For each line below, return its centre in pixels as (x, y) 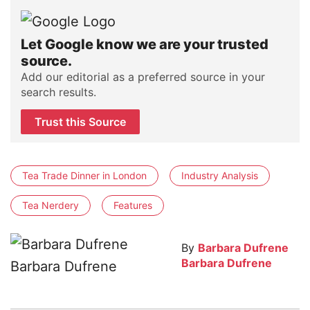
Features (133, 205)
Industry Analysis (220, 175)
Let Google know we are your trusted (145, 44)
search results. (58, 92)
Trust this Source (80, 121)
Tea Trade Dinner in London (84, 175)
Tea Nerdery (51, 205)
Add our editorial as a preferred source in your (143, 76)
